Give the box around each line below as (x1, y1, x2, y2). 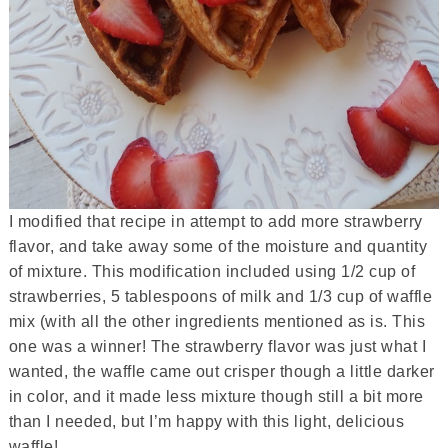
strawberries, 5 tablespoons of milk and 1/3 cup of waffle (8, 288, 433, 305)
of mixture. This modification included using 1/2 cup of (8, 263, 416, 280)
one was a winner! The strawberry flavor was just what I (8, 338, 427, 355)
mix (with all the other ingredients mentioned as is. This (8, 313, 426, 330)
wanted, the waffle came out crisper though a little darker (8, 363, 435, 380)
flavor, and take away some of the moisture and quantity (8, 238, 428, 255)
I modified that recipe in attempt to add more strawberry (8, 213, 423, 230)
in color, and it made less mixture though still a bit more (8, 388, 424, 405)
